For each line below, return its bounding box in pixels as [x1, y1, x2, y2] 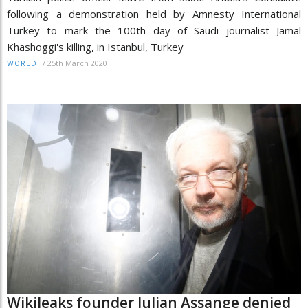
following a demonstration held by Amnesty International [7, 6, 301, 21]
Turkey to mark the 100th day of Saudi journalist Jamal [7, 23, 301, 37]
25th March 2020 [47, 57, 107, 68]
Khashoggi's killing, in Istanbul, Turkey [7, 39, 184, 54]
